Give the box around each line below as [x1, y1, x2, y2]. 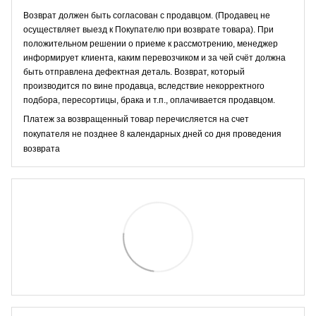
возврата [23, 143, 60, 154]
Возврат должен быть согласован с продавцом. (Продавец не [23, 10, 270, 20]
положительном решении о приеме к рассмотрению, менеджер [23, 38, 278, 49]
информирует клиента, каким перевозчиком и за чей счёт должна [23, 52, 286, 63]
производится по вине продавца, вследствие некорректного [23, 80, 265, 91]
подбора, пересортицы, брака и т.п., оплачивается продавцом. [23, 95, 275, 105]
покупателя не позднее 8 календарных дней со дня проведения [23, 128, 281, 139]
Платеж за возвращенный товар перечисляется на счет [23, 114, 249, 124]
